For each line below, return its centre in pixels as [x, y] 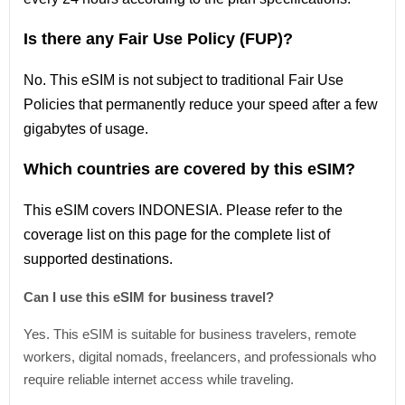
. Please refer [263, 210]
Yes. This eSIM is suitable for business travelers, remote [190, 334]
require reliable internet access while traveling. [159, 379]
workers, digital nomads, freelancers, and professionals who [200, 357]
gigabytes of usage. [86, 129]
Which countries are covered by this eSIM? [189, 169]
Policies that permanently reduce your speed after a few [201, 104]
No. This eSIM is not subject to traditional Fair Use [184, 80]
